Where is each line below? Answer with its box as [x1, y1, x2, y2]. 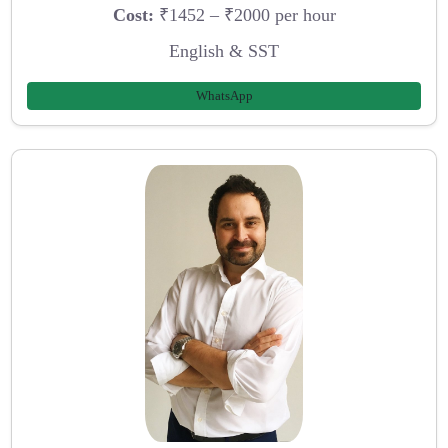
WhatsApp [195, 88, 253, 104]
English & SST [169, 40, 279, 61]
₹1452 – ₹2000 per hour [153, 4, 336, 25]
